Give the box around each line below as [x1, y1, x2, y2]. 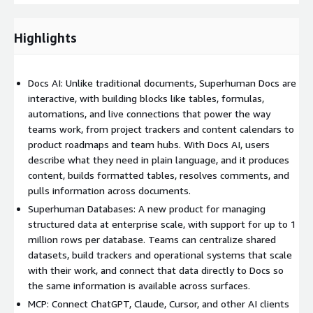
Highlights [14, 29, 77, 45]
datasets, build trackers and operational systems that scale [28, 248, 292, 261]
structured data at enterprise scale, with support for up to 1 [28, 217, 296, 230]
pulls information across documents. [28, 184, 191, 196]
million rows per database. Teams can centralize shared [28, 233, 276, 245]
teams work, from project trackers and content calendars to [28, 122, 294, 135]
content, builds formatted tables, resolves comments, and [28, 168, 289, 181]
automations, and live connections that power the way [28, 107, 270, 119]
